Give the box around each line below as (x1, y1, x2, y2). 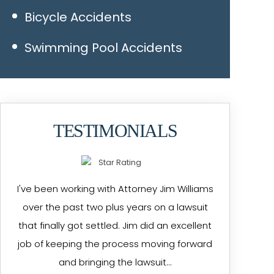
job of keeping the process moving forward (18, 237, 213, 250)
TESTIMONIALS (53, 120, 177, 141)
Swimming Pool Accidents (24, 39, 183, 56)
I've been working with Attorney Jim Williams (17, 182, 213, 195)
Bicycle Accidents (24, 9, 132, 26)
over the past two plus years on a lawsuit (22, 201, 208, 213)
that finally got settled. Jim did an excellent (18, 219, 212, 232)
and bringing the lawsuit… (59, 256, 172, 268)
